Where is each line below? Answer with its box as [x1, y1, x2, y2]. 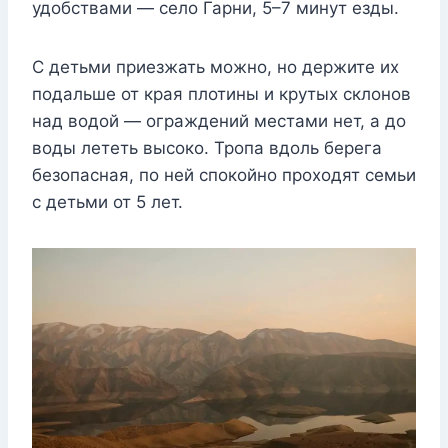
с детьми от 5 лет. [32, 192, 183, 213]
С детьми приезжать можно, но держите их [32, 57, 399, 78]
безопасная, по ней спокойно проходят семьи [32, 165, 416, 186]
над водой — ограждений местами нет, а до [32, 111, 406, 132]
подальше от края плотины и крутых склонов [32, 84, 411, 105]
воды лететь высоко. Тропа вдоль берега [32, 138, 382, 159]
